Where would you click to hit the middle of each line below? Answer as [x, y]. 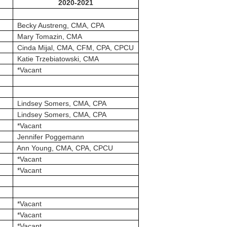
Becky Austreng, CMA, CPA [59, 25]
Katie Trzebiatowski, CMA [56, 59]
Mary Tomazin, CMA [48, 36]
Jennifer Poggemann [49, 137]
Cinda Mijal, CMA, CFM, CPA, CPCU [73, 48]
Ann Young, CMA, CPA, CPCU [63, 148]
